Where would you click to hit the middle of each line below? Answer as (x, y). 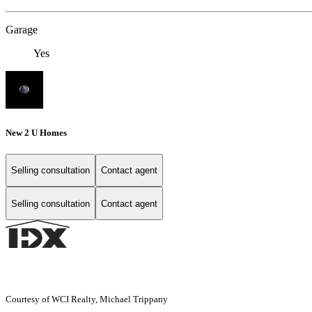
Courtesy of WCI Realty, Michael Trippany (87, 299)
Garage (22, 30)
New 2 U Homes (36, 132)
